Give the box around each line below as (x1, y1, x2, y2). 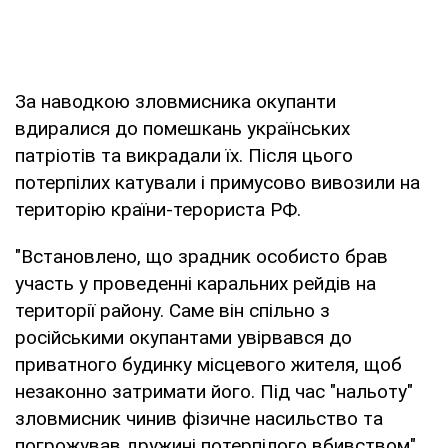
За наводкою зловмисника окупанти (15, 89, 336, 113)
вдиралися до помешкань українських (15, 116, 350, 140)
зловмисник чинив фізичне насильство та (15, 406, 383, 430)
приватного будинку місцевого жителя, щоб (15, 352, 402, 376)
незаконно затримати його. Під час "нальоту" (15, 379, 413, 403)
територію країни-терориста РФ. (15, 197, 301, 221)
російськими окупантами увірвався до (15, 325, 352, 349)
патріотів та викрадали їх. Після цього (15, 143, 353, 167)
